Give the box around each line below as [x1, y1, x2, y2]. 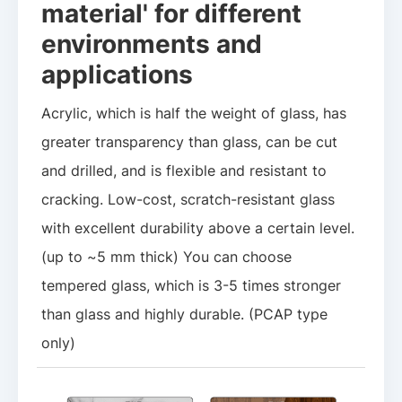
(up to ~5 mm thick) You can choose [41, 248, 293, 267]
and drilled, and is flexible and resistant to [41, 162, 328, 180]
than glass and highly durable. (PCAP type [41, 305, 328, 324]
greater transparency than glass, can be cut [41, 133, 338, 152]
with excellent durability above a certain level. [41, 219, 355, 238]
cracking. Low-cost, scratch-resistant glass [41, 190, 336, 209]
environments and [41, 27, 263, 59]
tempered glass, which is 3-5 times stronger [41, 276, 342, 295]
